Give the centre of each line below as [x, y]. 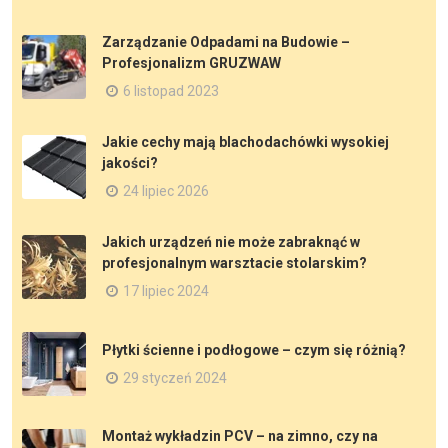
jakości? [130, 163]
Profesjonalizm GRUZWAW [191, 63]
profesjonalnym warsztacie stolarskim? [234, 263]
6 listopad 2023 [171, 91]
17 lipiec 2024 [166, 291]
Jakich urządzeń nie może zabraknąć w [231, 242]
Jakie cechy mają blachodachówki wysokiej [245, 142]
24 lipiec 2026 [166, 191]
